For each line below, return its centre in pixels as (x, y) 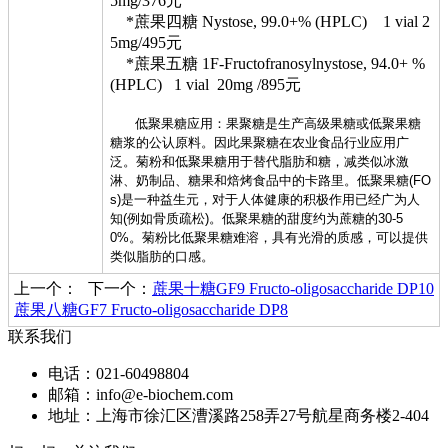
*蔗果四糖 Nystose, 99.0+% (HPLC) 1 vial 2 (270, 21)
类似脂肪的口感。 (162, 256)
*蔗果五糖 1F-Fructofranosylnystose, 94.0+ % (267, 63)
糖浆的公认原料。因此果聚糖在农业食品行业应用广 (259, 142)
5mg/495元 (146, 42)
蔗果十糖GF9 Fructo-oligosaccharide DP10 (293, 288)
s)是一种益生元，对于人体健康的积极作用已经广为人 (265, 199)
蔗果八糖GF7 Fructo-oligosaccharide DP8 (151, 309)
